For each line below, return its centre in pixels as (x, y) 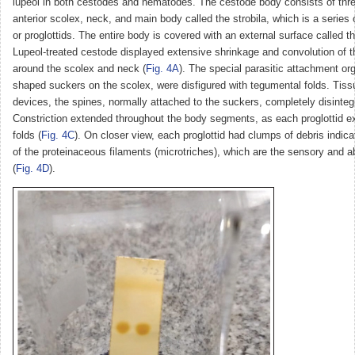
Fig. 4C (58, 135)
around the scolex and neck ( (79, 69)
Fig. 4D (32, 168)
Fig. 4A (162, 69)
